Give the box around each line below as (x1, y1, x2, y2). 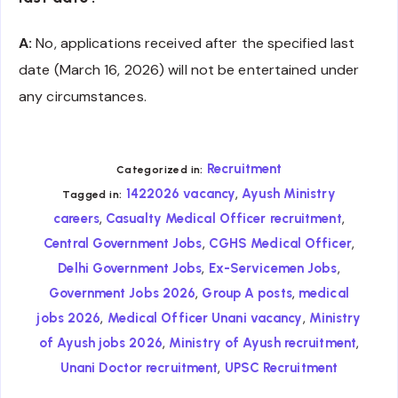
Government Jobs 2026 (49, 285, 196, 302)
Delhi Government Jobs (58, 260, 203, 277)
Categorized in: (115, 163, 203, 177)
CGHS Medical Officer (208, 235, 352, 252)
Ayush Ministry (242, 186, 336, 203)
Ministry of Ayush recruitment (169, 335, 356, 352)
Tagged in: (62, 188, 123, 202)
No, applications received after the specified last (32, 33, 355, 52)
